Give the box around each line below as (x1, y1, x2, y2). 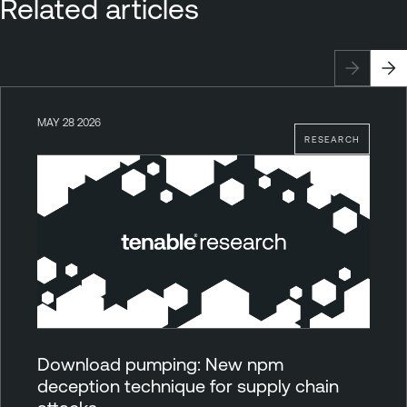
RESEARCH (304, 133, 360, 144)
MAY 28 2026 (37, 115, 101, 128)
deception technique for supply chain (37, 374, 339, 396)
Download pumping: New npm (37, 352, 283, 374)
